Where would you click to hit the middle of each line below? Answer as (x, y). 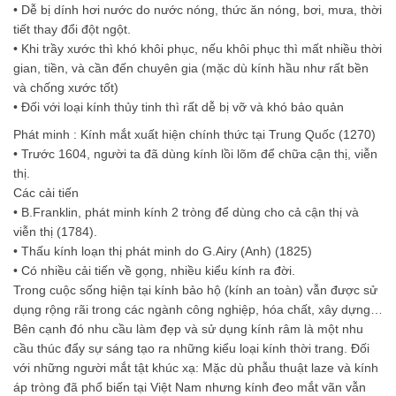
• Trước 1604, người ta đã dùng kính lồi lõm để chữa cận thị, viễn (195, 154)
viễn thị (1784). (55, 232)
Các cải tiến (46, 193)
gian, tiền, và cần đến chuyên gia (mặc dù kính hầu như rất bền (191, 69)
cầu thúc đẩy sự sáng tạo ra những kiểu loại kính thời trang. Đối (191, 349)
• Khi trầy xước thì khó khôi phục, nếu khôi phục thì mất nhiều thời (198, 49)
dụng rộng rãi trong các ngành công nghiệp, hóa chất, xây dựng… (198, 310)
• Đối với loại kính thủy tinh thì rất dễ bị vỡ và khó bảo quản (179, 107)
